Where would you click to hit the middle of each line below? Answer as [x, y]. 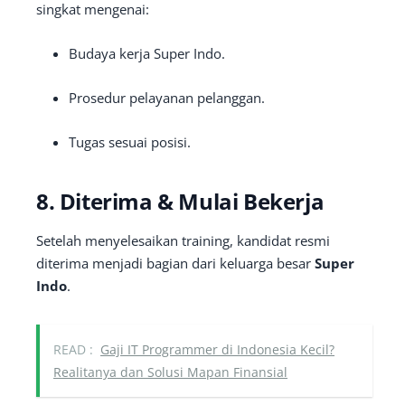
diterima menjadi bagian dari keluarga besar [175, 263]
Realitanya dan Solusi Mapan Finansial [170, 372]
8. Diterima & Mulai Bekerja [180, 201]
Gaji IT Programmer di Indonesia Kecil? [217, 349]
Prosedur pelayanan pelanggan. [167, 98]
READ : [73, 349]
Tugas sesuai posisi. [130, 142]
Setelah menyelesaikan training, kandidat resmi [183, 240]
